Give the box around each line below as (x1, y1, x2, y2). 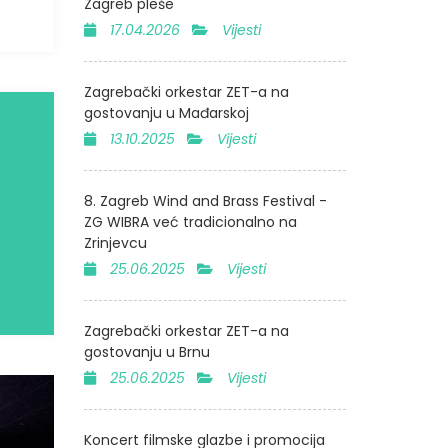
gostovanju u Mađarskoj (83, 103, 249, 123)
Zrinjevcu (83, 233, 147, 253)
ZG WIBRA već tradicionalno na (83, 212, 297, 232)
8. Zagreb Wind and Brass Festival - (83, 191, 327, 211)
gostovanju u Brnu (83, 342, 210, 362)
